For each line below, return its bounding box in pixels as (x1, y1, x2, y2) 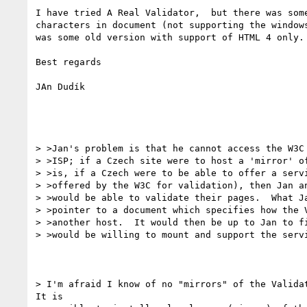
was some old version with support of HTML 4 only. (36, 32, 304, 42)
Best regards (36, 56, 101, 67)
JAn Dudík (36, 81, 85, 92)
